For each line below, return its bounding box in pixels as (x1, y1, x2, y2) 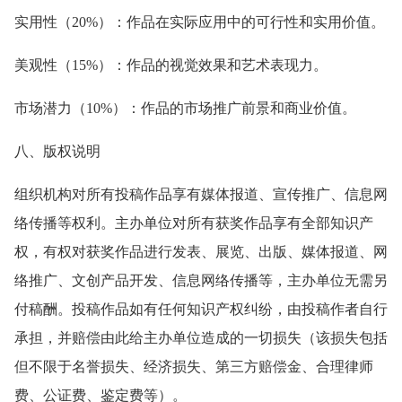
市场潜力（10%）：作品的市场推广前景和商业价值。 (14, 100, 356, 116)
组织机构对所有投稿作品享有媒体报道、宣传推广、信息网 (14, 186, 388, 202)
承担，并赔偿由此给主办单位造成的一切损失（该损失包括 (14, 329, 388, 345)
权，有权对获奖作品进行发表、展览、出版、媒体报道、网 (14, 243, 388, 259)
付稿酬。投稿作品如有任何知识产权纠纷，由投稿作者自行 (14, 301, 388, 317)
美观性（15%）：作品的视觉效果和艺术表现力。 (14, 57, 328, 73)
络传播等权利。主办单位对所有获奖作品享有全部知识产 (14, 214, 373, 231)
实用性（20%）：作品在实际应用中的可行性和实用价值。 (14, 13, 385, 30)
